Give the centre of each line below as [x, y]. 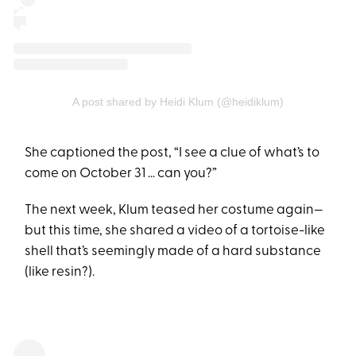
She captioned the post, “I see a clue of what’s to [172, 153]
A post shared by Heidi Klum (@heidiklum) [178, 102]
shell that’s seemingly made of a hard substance [173, 252]
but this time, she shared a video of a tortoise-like [175, 231]
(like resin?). [60, 273]
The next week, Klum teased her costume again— [174, 211]
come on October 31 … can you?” [121, 174]
